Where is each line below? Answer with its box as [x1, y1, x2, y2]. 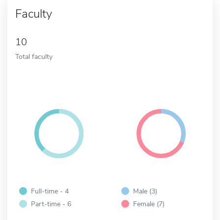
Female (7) [133, 198, 165, 209]
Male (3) [133, 186, 157, 196]
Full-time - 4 [31, 186, 69, 196]
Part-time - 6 [31, 198, 71, 209]
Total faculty [15, 51, 53, 61]
